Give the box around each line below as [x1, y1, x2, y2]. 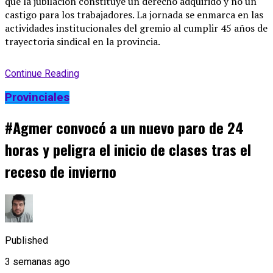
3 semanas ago [5, 256, 70, 268]
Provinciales [5, 91, 69, 105]
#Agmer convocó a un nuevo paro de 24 [5, 116, 244, 139]
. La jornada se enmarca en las [132, 8, 263, 22]
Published [5, 235, 48, 246]
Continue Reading [5, 68, 79, 80]
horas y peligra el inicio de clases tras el [5, 138, 251, 161]
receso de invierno [5, 160, 116, 183]
